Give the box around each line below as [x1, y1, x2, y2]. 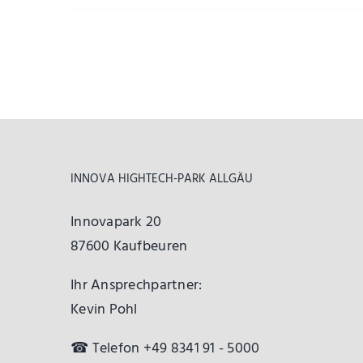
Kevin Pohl [70, 298, 138, 322]
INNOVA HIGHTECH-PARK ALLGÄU [70, 169, 253, 189]
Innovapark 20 [70, 211, 162, 234]
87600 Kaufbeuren [70, 235, 188, 258]
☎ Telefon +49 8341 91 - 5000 [70, 337, 260, 361]
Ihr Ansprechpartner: [70, 274, 203, 297]
